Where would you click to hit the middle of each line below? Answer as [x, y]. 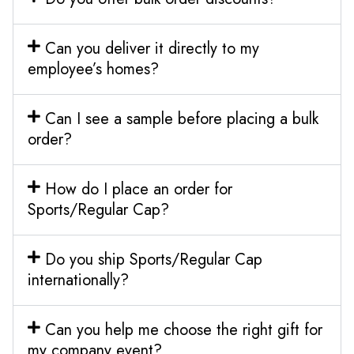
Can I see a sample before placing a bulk [181, 119]
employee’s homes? [93, 69]
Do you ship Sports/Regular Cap [153, 259]
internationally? [78, 280]
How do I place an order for [138, 189]
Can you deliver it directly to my [152, 48]
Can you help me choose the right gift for [183, 330]
